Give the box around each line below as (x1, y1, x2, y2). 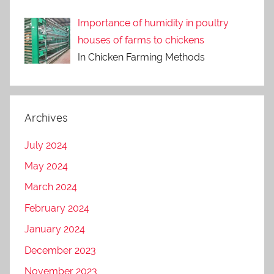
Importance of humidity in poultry (78, 17, 229, 29)
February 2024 (24, 202, 89, 214)
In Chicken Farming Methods (78, 51, 205, 63)
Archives (24, 110, 67, 125)
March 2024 (24, 181, 77, 193)
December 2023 (24, 244, 96, 256)
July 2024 (24, 139, 67, 151)
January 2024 (24, 223, 85, 235)
